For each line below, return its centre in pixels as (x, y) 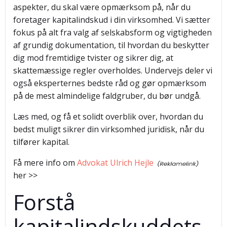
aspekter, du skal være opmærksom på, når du (102, 7)
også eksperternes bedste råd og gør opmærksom (110, 83)
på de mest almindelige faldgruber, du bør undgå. (107, 96)
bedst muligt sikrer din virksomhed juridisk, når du (109, 129)
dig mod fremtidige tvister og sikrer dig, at (93, 58)
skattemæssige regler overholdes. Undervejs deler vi (113, 70)
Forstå (44, 202)
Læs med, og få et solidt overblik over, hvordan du (108, 117)
